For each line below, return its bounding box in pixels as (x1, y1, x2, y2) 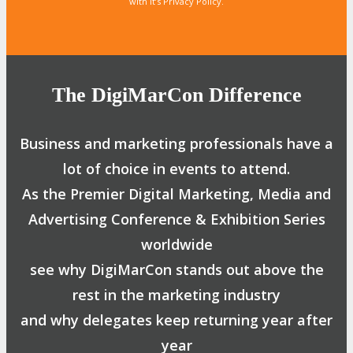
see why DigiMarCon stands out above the (29, 259, 324, 279)
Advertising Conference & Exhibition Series (28, 209, 325, 229)
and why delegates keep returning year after (20, 310, 333, 329)
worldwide (140, 234, 213, 254)
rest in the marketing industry (72, 284, 281, 304)
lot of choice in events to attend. (63, 158, 290, 178)
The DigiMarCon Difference (51, 84, 302, 106)
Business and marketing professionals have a (20, 133, 333, 153)
